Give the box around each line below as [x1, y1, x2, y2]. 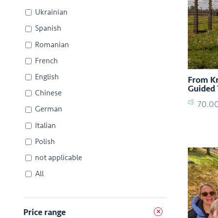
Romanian [35, 39, 69, 50]
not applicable [35, 152, 82, 163]
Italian [35, 120, 56, 130]
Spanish [35, 23, 61, 34]
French [35, 55, 58, 66]
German [35, 104, 62, 114]
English [35, 72, 59, 82]
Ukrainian [35, 7, 68, 18]
